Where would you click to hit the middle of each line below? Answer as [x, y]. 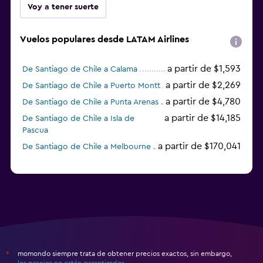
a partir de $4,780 [203, 102]
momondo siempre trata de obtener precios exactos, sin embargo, [125, 254]
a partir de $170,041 [199, 146]
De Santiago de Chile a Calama [80, 70]
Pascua [35, 131]
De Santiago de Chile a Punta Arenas [90, 102]
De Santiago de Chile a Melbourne [87, 147]
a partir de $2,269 [203, 85]
